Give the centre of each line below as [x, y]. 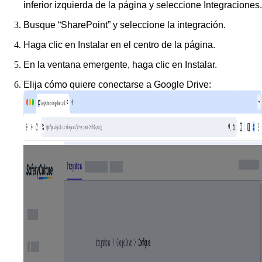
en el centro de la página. [162, 44]
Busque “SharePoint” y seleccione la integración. [125, 25]
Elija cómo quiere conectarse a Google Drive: [117, 84]
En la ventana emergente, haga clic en [104, 64]
